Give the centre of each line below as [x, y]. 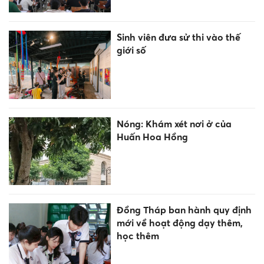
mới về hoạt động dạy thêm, [179, 222]
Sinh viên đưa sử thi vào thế [178, 37]
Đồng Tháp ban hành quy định [184, 209]
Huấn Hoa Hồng [152, 136]
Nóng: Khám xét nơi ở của [174, 123]
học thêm [138, 235]
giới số [131, 50]
